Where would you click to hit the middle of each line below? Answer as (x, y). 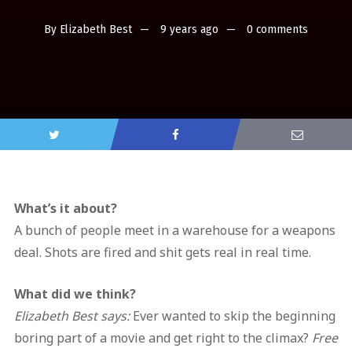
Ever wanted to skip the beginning (234, 316)
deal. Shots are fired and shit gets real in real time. (162, 253)
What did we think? (76, 294)
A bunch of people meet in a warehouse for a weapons (174, 231)
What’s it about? (65, 209)
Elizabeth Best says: (73, 316)
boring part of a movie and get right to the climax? (163, 338)
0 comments (277, 29)
